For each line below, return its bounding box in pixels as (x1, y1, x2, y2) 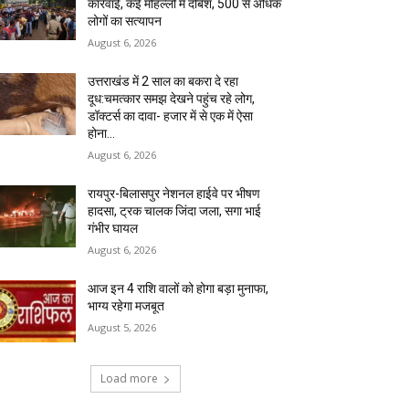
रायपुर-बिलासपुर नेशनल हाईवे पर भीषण (88, 186, 261, 202)
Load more (100, 371, 158, 387)
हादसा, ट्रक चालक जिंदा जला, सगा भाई (88, 204, 262, 219)
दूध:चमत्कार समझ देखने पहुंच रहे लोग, (88, 91, 256, 107)
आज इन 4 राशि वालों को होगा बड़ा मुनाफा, (88, 281, 269, 297)
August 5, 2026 (88, 320, 157, 335)
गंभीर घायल (88, 221, 139, 236)
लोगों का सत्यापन (88, 14, 163, 29)
